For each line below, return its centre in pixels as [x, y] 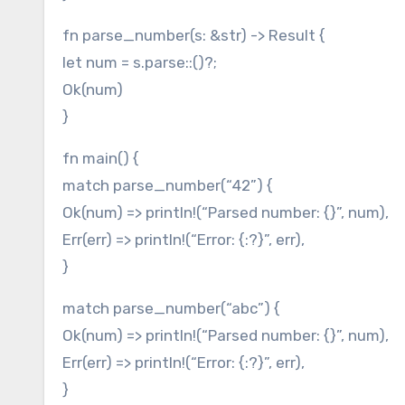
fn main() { [101, 159]
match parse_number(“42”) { [168, 186]
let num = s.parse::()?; [140, 63]
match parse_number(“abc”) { [171, 309]
